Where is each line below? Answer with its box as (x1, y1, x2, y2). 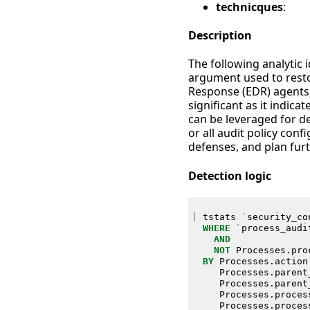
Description (188, 28, 252, 44)
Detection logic (188, 167, 271, 183)
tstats (202, 211, 236, 222)
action (274, 255, 308, 266)
